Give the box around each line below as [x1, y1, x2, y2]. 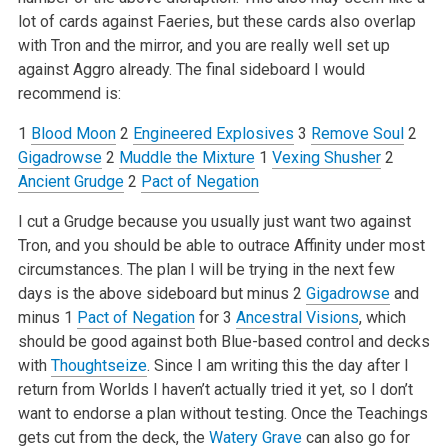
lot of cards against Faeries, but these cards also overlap [17, 11, 416, 31]
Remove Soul [310, 123, 404, 143]
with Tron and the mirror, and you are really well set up [17, 35, 390, 55]
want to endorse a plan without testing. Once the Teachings [17, 403, 428, 423]
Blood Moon [30, 123, 116, 143]
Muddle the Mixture [118, 147, 255, 167]
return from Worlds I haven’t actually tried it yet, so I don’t [17, 379, 413, 399]
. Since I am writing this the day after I [146, 355, 409, 375]
